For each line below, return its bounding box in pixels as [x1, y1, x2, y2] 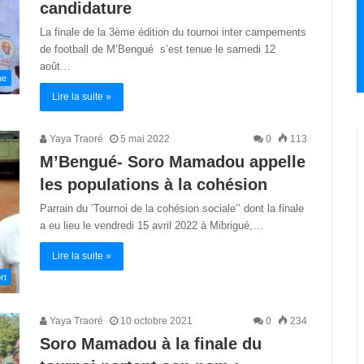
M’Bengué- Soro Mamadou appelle [40, 153, 305, 171]
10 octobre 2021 [120, 314, 193, 327]
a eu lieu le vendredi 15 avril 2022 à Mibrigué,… [40, 219, 263, 232]
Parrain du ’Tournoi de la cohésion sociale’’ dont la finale [40, 202, 304, 214]
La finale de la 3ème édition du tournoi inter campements [40, 26, 306, 38]
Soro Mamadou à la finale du [40, 334, 262, 353]
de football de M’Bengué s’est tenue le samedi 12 [40, 43, 282, 55]
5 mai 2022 [120, 133, 170, 145]
